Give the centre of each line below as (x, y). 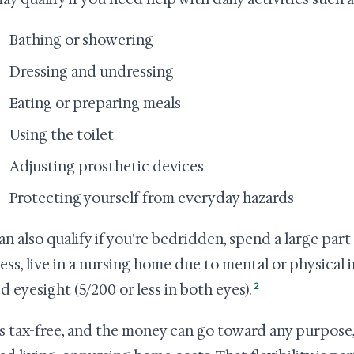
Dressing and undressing (92, 72)
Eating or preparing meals (95, 104)
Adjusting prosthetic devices (107, 167)
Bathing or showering (81, 40)
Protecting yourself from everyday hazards (152, 198)
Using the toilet (62, 135)
